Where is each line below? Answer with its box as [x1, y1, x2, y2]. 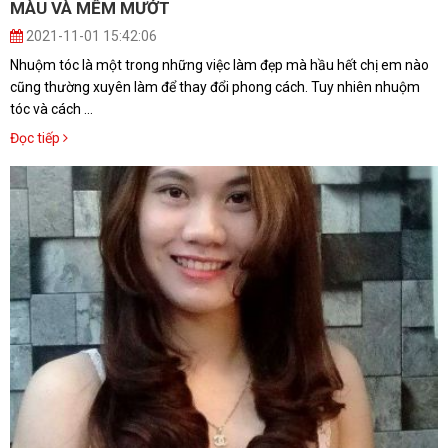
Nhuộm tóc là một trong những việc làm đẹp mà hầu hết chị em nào [10, 57, 429, 74]
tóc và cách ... [10, 101, 93, 118]
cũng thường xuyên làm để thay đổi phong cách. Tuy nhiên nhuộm [10, 79, 420, 96]
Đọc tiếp [10, 130, 63, 147]
